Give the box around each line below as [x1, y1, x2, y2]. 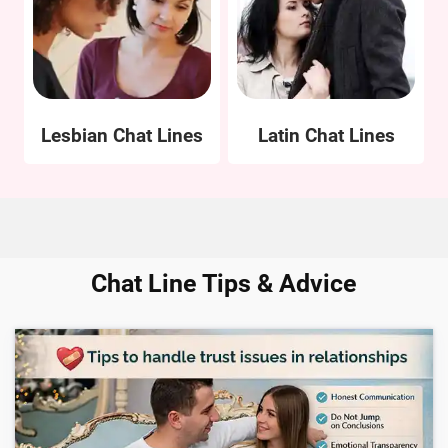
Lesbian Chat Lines [40, 124, 203, 148]
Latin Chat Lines [257, 124, 395, 148]
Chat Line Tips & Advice [91, 269, 357, 299]
